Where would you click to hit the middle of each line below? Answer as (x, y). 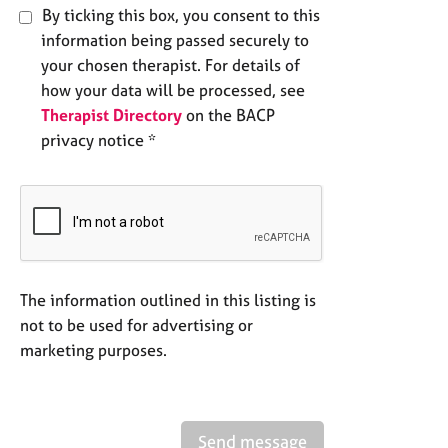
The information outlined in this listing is (168, 300)
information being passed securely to (175, 40)
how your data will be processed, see (173, 90)
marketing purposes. (93, 350)
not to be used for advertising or (136, 325)
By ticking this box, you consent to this (179, 15)
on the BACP (228, 115)
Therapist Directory (111, 115)
